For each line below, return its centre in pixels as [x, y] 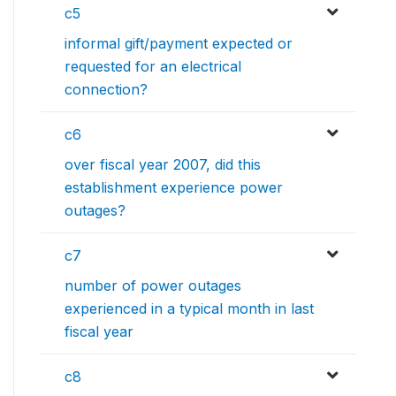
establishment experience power [174, 188]
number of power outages [153, 286]
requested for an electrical [153, 67]
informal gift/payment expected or [179, 44]
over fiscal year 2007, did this [163, 165]
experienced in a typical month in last [189, 309]
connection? [106, 90]
